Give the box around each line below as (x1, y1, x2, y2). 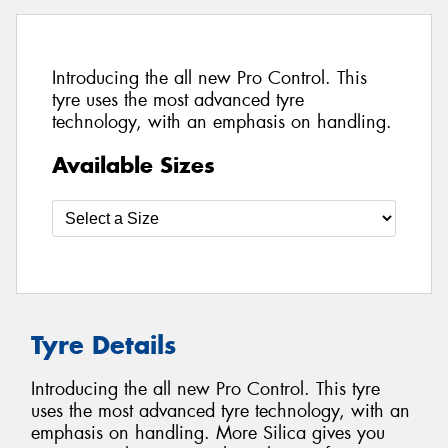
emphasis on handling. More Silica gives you (31, 421, 385, 446)
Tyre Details (31, 328, 176, 361)
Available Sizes (52, 150, 215, 179)
